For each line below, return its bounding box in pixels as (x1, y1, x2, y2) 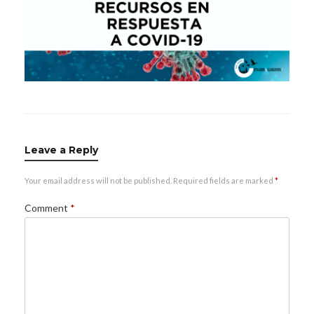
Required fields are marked (173, 176, 275, 186)
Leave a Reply (25, 144, 98, 157)
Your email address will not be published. (25, 176, 172, 186)
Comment (25, 202, 70, 214)
